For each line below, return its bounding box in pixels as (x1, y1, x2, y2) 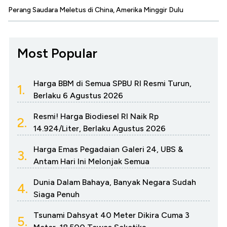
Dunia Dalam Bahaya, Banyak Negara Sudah (33, 177, 196, 187)
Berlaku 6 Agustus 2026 (33, 91, 123, 101)
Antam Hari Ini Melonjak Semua (33, 157, 149, 167)
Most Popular (17, 45, 97, 62)
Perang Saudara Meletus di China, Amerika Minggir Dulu (8, 6, 183, 15)
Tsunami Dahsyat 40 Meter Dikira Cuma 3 (33, 210, 190, 220)
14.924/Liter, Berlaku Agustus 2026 (33, 124, 166, 134)
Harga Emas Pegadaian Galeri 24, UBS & (33, 144, 183, 155)
